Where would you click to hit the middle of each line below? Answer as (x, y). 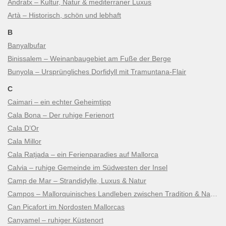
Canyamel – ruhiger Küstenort (55, 220)
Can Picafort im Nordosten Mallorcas (66, 207)
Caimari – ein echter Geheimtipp (59, 102)
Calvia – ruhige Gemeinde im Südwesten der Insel (88, 167)
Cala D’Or (23, 128)
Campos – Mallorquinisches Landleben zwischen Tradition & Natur (214, 193)
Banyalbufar (27, 45)
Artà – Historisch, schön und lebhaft (64, 15)
